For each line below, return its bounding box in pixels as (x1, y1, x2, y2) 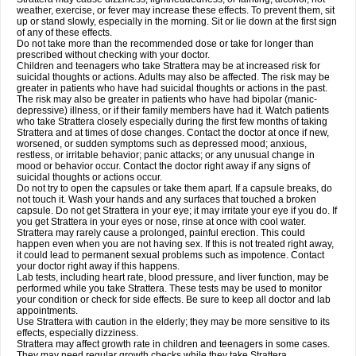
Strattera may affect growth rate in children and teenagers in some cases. (17, 339, 330, 350)
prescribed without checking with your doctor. (17, 49, 210, 60)
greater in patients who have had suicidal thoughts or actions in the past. (17, 83, 327, 94)
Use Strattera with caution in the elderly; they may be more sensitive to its (17, 316, 330, 327)
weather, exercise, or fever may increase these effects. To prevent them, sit (17, 5, 335, 16)
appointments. (17, 305, 78, 316)
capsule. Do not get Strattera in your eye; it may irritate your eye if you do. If (17, 205, 337, 216)
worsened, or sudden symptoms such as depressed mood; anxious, (17, 138, 307, 149)
